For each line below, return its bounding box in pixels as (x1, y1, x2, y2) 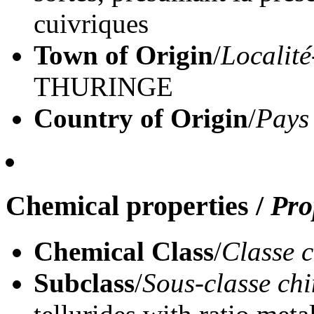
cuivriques (34, 8, 149, 39)
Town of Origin (34, 39, 213, 70)
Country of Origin (34, 102, 248, 133)
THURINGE (34, 71, 173, 102)
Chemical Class (34, 236, 214, 267)
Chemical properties (6, 190, 249, 222)
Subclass (34, 268, 135, 299)
